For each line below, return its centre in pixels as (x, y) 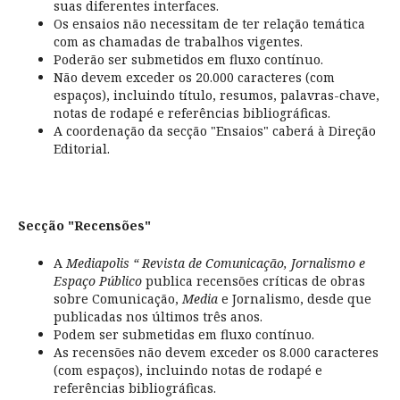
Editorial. (81, 149)
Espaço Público (97, 281)
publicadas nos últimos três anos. (158, 317)
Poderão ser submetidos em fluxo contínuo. (188, 60)
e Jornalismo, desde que (294, 299)
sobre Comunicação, (117, 299)
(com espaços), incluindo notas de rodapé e (187, 371)
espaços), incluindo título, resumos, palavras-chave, (216, 96)
